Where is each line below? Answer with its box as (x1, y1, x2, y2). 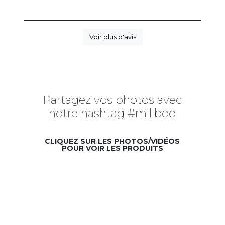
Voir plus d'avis (89, 33, 136, 41)
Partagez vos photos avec (43, 93, 182, 107)
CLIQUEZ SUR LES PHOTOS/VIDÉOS (45, 137, 180, 146)
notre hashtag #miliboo (49, 106, 176, 121)
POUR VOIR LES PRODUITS (61, 144, 163, 153)
